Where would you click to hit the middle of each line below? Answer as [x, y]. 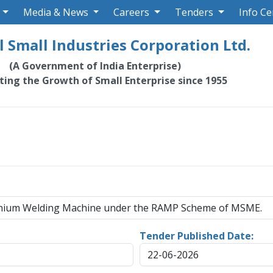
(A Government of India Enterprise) [95, 66]
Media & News [55, 12]
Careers [132, 12]
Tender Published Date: [197, 236]
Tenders [194, 12]
